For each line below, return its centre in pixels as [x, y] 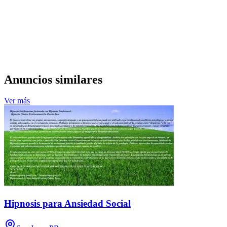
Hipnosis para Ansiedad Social [67, 204]
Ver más [17, 101]
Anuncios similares [53, 79]
